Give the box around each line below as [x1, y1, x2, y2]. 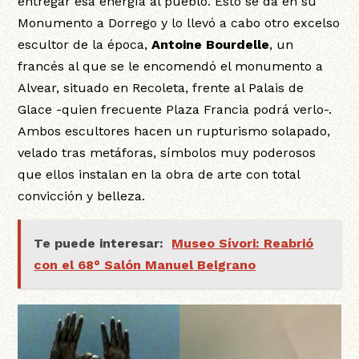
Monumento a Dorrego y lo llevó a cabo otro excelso [18, 14, 341, 30]
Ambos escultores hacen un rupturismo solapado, [18, 123, 331, 139]
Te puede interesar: [34, 235, 164, 251]
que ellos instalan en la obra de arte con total [18, 166, 301, 182]
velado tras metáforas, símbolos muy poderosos [18, 144, 317, 160]
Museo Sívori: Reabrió [171, 235, 314, 251]
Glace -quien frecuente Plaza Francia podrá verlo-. [18, 101, 333, 117]
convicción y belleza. [18, 188, 146, 204]
